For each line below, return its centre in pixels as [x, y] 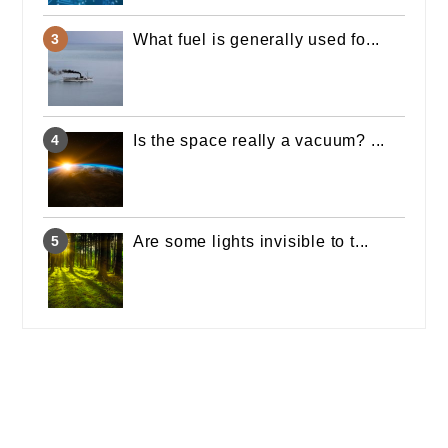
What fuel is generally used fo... [256, 40]
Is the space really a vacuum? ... [259, 141]
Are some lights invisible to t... [251, 242]
